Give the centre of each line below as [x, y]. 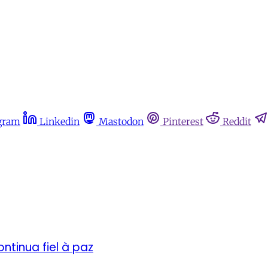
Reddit [237, 121]
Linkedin [60, 121]
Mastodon [121, 121]
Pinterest [183, 121]
